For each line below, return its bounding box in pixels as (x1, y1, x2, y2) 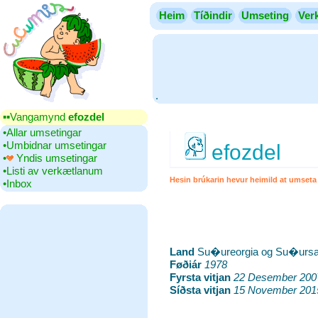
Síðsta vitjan (170, 284, 231, 296)
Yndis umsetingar (13, 152, 97, 164)
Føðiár (170, 258, 202, 270)
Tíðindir (194, 9, 232, 21)
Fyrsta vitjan (170, 271, 231, 283)
